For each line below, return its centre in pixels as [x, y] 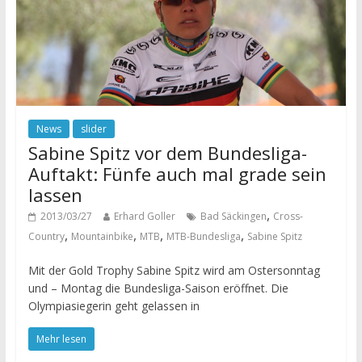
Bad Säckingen [233, 217]
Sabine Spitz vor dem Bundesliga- [167, 153]
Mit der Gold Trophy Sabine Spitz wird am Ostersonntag [174, 271]
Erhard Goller [144, 217]
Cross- [288, 217]
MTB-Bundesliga [203, 237]
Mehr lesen [61, 339]
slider [93, 129]
